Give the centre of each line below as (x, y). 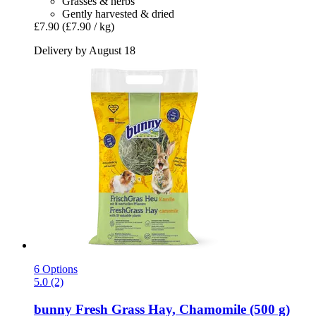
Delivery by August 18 (85, 51)
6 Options (56, 269)
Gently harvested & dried (118, 14)
